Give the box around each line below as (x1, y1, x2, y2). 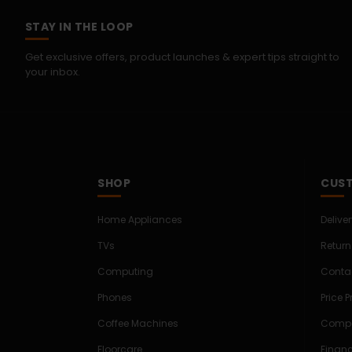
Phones (97, 291, 132, 305)
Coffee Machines (97, 317, 178, 331)
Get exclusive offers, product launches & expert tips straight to (24, 49, 339, 65)
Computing (97, 265, 153, 279)
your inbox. (24, 64, 80, 80)
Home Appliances (97, 213, 182, 227)
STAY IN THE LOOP (24, 19, 134, 35)
